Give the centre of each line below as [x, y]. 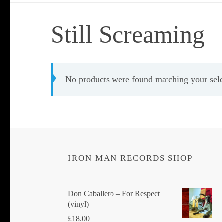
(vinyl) [78, 204]
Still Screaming [128, 34]
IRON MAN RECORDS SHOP [130, 158]
